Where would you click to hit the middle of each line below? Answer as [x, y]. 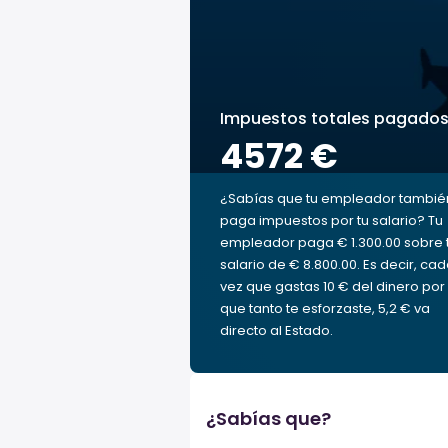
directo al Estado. [276, 330]
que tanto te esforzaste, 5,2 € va [325, 308]
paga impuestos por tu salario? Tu [331, 220]
